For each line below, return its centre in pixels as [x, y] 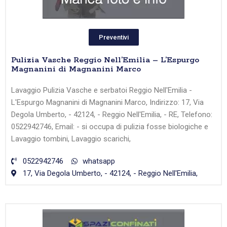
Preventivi [113, 37]
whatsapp [99, 161]
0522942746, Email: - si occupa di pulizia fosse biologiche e [110, 127]
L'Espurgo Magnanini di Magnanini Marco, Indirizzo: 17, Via [107, 103]
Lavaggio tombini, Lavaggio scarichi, [71, 139]
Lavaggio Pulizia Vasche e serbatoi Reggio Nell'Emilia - [102, 90]
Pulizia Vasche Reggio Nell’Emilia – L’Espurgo [105, 60]
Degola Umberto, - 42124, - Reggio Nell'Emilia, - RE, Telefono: [112, 115]
